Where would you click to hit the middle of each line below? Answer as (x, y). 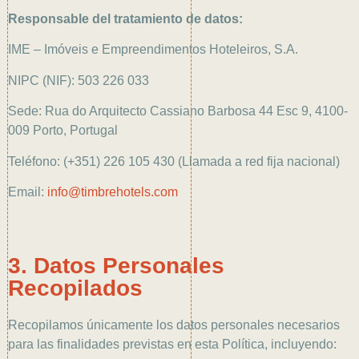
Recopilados (75, 288)
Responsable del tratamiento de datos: (125, 19)
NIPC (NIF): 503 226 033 (79, 80)
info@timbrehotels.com (113, 192)
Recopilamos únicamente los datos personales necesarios (174, 325)
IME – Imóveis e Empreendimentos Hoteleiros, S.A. (153, 50)
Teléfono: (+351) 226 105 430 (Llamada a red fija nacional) (174, 161)
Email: (28, 192)
